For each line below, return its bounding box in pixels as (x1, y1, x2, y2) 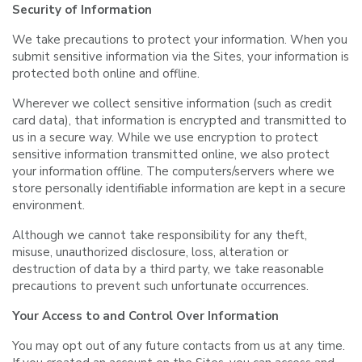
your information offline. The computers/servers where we (12, 163, 335, 179)
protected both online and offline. (12, 65, 200, 82)
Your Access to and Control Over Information (12, 308, 279, 324)
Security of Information (12, 2, 152, 18)
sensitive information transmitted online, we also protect (12, 146, 330, 162)
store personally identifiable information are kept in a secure (12, 180, 346, 196)
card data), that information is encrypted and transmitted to (12, 112, 347, 128)
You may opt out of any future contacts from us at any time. (12, 338, 345, 354)
